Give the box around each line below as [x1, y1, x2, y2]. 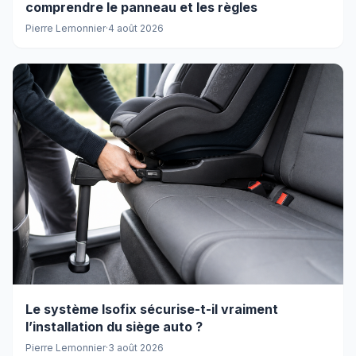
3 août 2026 [108, 341, 164, 354]
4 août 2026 [108, 22, 164, 35]
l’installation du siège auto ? [25, 318, 203, 335]
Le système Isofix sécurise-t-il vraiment [25, 300, 278, 317]
